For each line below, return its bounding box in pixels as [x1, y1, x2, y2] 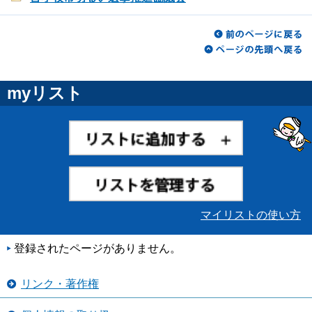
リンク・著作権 [21, 277, 99, 290]
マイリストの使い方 [201, 208, 301, 221]
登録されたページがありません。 [14, 242, 181, 254]
